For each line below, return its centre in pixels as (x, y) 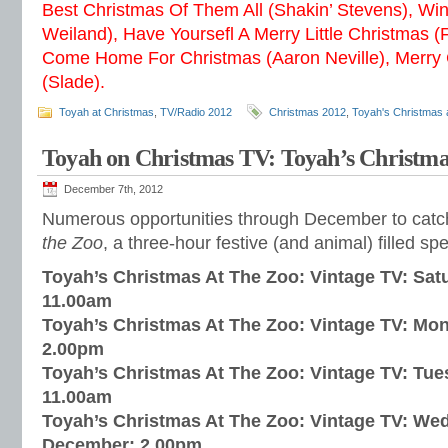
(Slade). (73, 82)
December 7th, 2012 (113, 189)
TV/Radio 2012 (196, 112)
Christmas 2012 (307, 112)
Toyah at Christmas (106, 112)
